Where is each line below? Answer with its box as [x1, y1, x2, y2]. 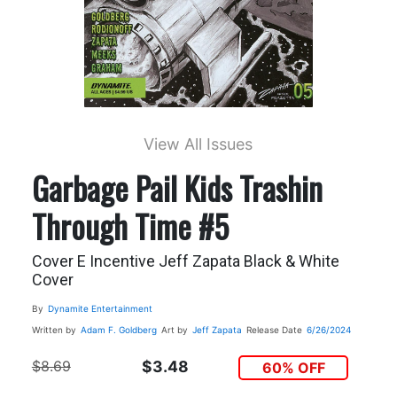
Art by [160, 323, 188, 335]
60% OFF [261, 358, 325, 377]
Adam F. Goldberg [80, 323, 157, 335]
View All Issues [144, 134, 253, 153]
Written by [31, 323, 76, 335]
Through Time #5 [31, 201, 229, 249]
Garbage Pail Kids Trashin [31, 163, 323, 211]
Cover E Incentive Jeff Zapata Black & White [31, 251, 339, 270]
